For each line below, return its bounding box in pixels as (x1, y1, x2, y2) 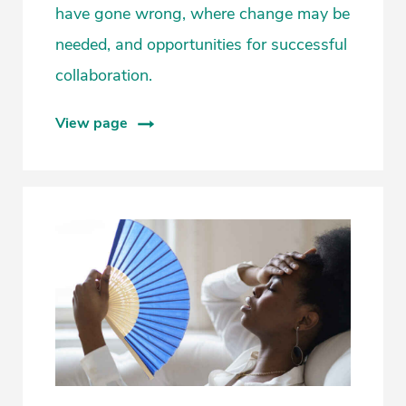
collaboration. (55, 64, 152, 87)
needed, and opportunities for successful (55, 34, 347, 56)
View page (55, 113, 128, 134)
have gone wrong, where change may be (55, 3, 350, 25)
